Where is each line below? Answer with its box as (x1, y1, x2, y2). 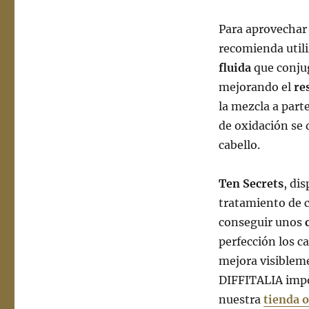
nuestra (218, 292, 263, 307)
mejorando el (218, 80, 294, 94)
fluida (218, 61, 251, 75)
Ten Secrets (218, 177, 283, 191)
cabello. (218, 138, 260, 152)
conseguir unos (218, 215, 305, 230)
